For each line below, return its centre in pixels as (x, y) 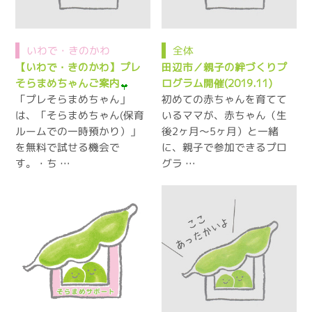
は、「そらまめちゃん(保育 (80, 115)
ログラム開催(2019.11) (217, 83)
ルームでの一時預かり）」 (78, 131)
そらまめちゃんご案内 (68, 83)
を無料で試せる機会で (68, 147)
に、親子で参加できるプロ (225, 147)
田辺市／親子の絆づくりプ (225, 67)
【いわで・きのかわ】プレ (78, 67)
